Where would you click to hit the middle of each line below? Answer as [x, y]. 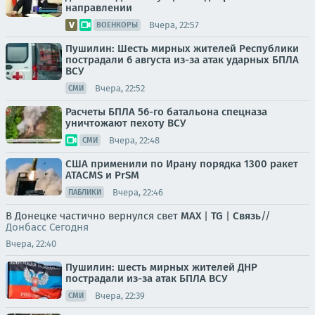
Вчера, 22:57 [174, 25]
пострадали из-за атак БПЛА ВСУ [146, 278]
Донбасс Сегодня [47, 227]
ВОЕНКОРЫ [117, 25]
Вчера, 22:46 [138, 192]
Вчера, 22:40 [31, 244]
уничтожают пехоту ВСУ [126, 123]
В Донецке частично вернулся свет [93, 216]
